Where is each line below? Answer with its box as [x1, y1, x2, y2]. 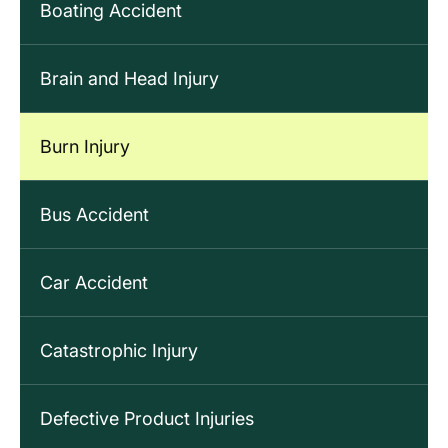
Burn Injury [40, 136, 130, 158]
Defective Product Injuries [40, 408, 254, 430]
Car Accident [40, 272, 148, 294]
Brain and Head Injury [40, 68, 219, 90]
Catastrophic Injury [40, 340, 198, 362]
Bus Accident [40, 204, 149, 226]
